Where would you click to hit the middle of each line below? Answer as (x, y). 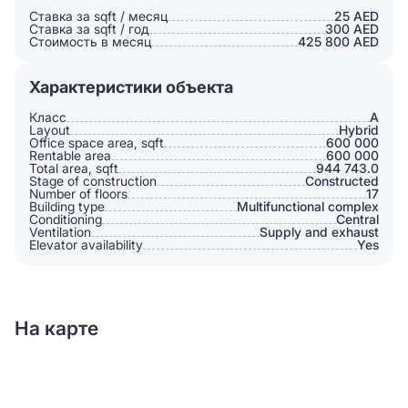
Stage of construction (93, 181)
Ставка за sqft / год (89, 29)
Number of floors (78, 194)
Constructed (342, 181)
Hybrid (359, 130)
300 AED (352, 29)
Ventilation (60, 232)
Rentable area (70, 155)
